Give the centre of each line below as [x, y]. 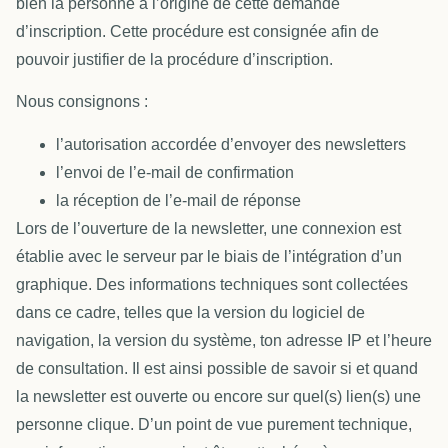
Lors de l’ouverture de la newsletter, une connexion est [208, 228]
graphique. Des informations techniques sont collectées [212, 284]
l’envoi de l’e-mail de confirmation [175, 172]
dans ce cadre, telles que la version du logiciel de [190, 312]
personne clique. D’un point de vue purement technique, [214, 424]
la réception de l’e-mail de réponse [178, 200]
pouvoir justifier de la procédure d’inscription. [174, 59]
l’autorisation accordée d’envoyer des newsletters [231, 144]
